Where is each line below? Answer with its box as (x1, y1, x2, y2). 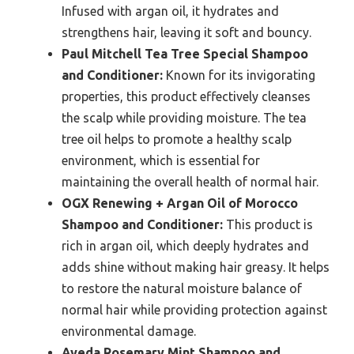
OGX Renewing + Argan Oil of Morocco (62, 196, 298, 211)
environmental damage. (62, 324, 196, 339)
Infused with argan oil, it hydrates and (62, 4, 279, 19)
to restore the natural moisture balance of (62, 281, 302, 296)
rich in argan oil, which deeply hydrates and (62, 239, 309, 254)
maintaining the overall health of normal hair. (62, 175, 318, 190)
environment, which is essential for (62, 153, 260, 168)
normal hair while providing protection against (62, 303, 327, 318)
